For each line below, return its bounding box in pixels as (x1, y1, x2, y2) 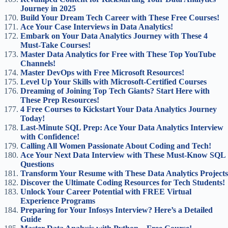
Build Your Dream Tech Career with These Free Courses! (20, 13, 219, 22)
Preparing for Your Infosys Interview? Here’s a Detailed (20, 206, 213, 214)
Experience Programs (20, 196, 95, 205)
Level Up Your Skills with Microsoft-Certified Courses (20, 77, 207, 86)
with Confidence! (20, 132, 79, 141)
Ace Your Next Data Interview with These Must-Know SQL (20, 151, 225, 159)
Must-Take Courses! (20, 41, 91, 49)
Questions (20, 160, 54, 168)
